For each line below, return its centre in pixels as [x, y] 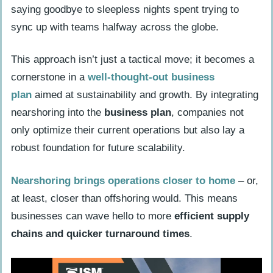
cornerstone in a [49, 77]
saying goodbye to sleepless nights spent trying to [125, 9]
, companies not [207, 113]
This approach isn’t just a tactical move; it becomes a [133, 60]
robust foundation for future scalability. [98, 148]
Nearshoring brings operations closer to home [123, 180]
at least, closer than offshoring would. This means [124, 198]
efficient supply [212, 216]
